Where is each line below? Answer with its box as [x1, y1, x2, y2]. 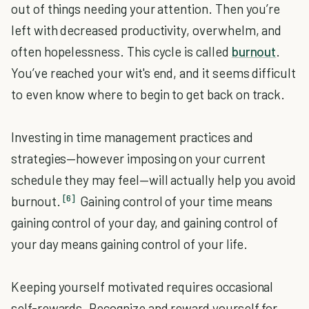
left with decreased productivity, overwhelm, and [11, 22, 282, 39]
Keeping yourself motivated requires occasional [11, 279, 274, 295]
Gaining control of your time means [77, 193, 273, 210]
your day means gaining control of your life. [11, 236, 248, 252]
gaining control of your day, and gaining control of [11, 215, 279, 231]
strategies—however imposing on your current [11, 150, 266, 167]
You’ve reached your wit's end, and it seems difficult [11, 65, 296, 81]
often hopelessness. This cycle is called [11, 43, 232, 60]
